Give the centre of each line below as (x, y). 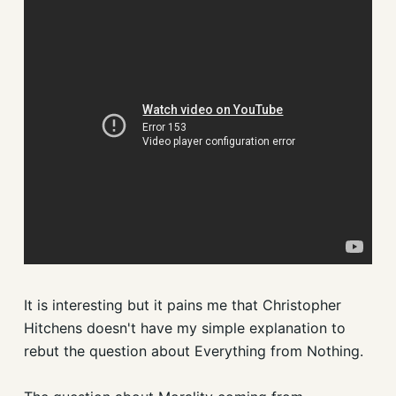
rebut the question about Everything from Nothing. (193, 351)
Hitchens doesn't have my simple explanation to (184, 328)
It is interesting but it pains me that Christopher (182, 305)
